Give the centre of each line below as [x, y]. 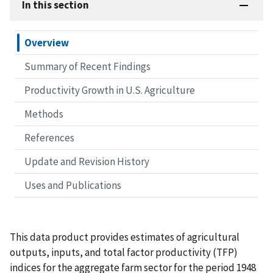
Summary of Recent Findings [87, 67]
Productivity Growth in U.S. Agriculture [110, 90]
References [49, 138]
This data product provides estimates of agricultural [125, 237]
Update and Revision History [87, 162]
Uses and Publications [73, 186]
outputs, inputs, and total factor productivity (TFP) [124, 253]
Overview [47, 43]
